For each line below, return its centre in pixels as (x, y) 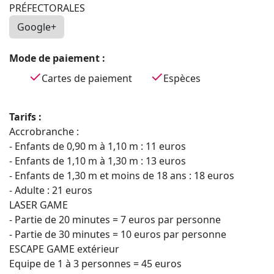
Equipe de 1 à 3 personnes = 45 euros (95, 263)
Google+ (37, 27)
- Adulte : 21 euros (51, 190)
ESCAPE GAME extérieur (64, 249)
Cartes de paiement (87, 78)
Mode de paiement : (58, 58)
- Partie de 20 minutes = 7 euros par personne (115, 219)
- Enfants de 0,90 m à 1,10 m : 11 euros (98, 146)
